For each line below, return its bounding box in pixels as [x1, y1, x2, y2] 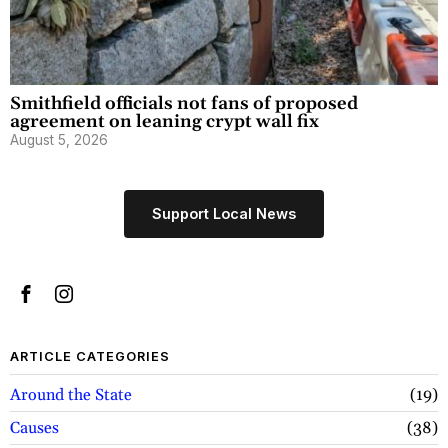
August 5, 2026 [10, 131, 108, 148]
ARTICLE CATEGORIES [10, 348, 170, 364]
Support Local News [152, 204, 296, 222]
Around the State [10, 384, 132, 405]
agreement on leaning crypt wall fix [10, 110, 319, 133]
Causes [10, 417, 59, 438]
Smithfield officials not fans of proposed [10, 92, 358, 115]
